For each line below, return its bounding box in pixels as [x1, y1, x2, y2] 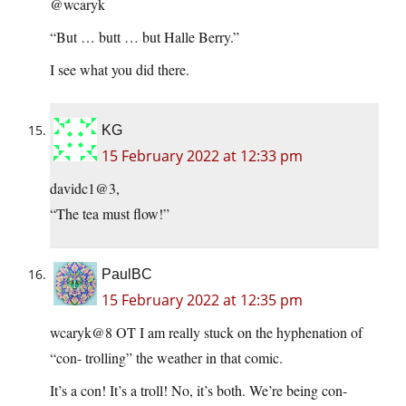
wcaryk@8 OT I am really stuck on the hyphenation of [50, 323, 362, 343]
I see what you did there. [50, 60, 189, 80]
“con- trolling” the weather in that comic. [50, 348, 283, 368]
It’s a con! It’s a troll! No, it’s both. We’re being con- [50, 381, 347, 401]
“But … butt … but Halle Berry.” [50, 27, 239, 47]
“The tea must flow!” [50, 204, 169, 224]
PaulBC [101, 266, 152, 283]
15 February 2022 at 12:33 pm [101, 146, 303, 167]
